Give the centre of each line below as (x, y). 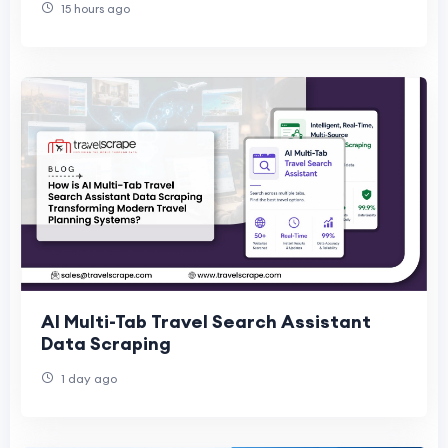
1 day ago (87, 378)
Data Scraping (106, 343)
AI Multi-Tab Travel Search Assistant (206, 321)
